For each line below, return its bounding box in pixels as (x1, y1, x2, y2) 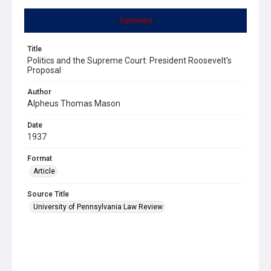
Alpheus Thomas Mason (27, 98, 120, 108)
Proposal (27, 65, 61, 75)
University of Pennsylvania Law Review (33, 202, 163, 211)
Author (27, 87, 51, 96)
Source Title (27, 189, 69, 198)
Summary (119, 16, 152, 25)
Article (33, 166, 55, 175)
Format (27, 154, 52, 163)
